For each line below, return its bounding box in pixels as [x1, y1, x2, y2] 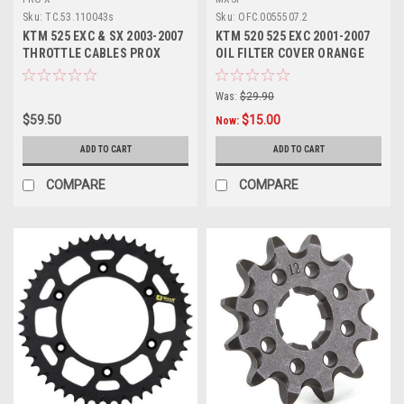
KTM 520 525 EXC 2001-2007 [216, 29, 371, 44]
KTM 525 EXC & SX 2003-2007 [23, 29, 184, 44]
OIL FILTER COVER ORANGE [216, 46, 364, 61]
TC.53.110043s [45, 11, 115, 24]
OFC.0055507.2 [238, 11, 308, 24]
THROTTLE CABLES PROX [23, 46, 161, 61]
